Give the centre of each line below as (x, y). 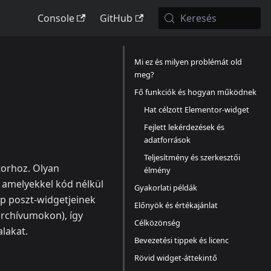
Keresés (199, 18)
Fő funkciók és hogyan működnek (195, 92)
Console (56, 18)
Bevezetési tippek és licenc (181, 240)
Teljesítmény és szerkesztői (192, 157)
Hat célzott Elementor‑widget (197, 109)
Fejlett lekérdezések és (184, 127)
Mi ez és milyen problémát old (188, 62)
